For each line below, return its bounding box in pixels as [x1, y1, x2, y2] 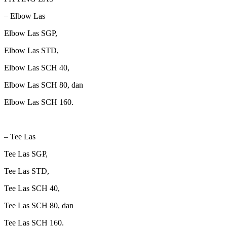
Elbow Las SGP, [4, 28, 57, 37]
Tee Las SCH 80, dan [4, 201, 73, 210]
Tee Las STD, [4, 166, 49, 175]
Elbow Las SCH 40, [4, 63, 69, 72]
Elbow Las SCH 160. [4, 97, 73, 106]
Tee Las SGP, [4, 149, 48, 158]
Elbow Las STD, [4, 46, 59, 55]
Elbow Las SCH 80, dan [4, 80, 83, 89]
